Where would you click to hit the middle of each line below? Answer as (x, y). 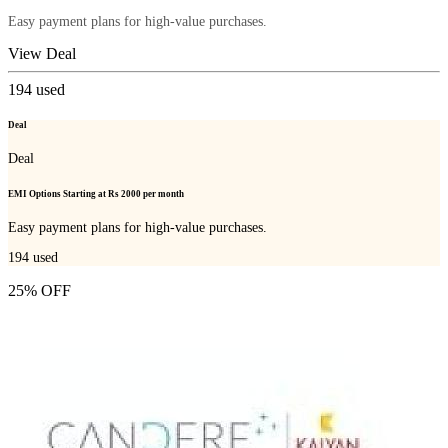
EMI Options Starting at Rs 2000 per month (96, 193)
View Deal (42, 54)
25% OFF (39, 290)
